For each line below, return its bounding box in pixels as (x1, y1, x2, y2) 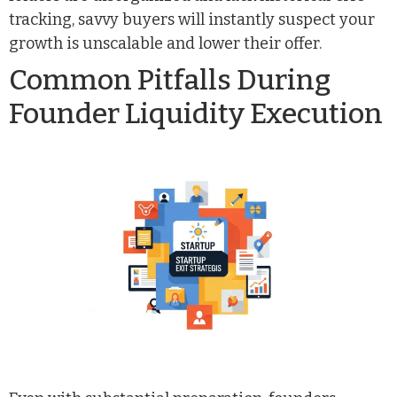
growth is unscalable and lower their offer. (9, 34, 322, 54)
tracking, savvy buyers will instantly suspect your (9, 10, 375, 30)
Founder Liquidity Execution (9, 97, 383, 131)
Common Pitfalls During (9, 63, 331, 97)
